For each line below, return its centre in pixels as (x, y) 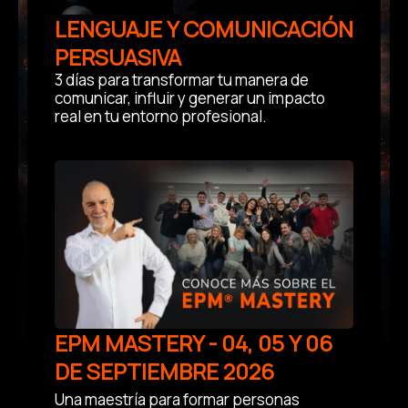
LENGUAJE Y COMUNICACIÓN (204, 28)
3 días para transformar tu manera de (182, 79)
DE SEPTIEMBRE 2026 (164, 371)
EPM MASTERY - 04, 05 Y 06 (194, 342)
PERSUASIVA (118, 56)
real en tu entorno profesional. (161, 116)
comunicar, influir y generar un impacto (190, 97)
